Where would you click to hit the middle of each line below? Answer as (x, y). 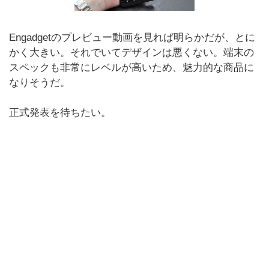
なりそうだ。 (40, 83)
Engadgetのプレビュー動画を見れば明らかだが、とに (132, 38)
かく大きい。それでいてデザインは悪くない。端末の (131, 53)
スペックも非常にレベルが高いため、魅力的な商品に (131, 68)
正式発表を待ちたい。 (60, 113)
